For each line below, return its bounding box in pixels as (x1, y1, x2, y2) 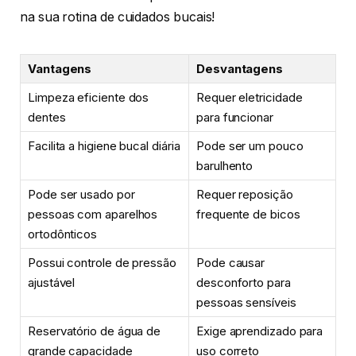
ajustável (28, 275, 75, 291)
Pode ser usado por (28, 187, 135, 203)
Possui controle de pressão (28, 255, 176, 271)
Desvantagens (196, 61, 284, 77)
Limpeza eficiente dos (28, 90, 149, 106)
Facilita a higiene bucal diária (28, 138, 180, 154)
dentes (28, 110, 66, 126)
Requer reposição (196, 187, 293, 203)
